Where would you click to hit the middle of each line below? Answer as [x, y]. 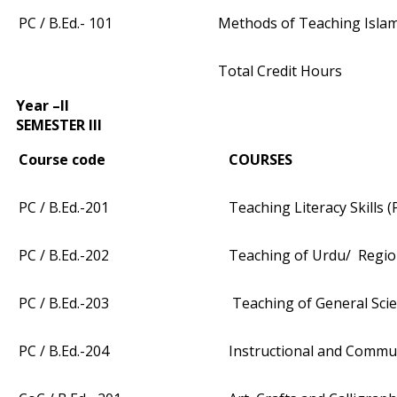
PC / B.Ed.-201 [64, 208]
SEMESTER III [59, 125]
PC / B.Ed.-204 [64, 351]
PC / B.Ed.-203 [64, 304]
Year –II [43, 106]
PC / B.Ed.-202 [64, 256]
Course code [62, 160]
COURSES [261, 160]
